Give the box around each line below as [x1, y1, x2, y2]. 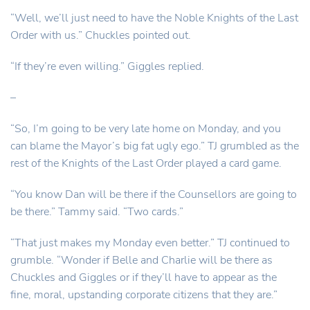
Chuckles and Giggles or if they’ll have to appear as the [10, 270, 277, 285]
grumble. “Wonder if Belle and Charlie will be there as [10, 253, 273, 268]
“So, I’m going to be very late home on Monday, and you [10, 121, 281, 136]
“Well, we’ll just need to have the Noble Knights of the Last [10, 10, 298, 26]
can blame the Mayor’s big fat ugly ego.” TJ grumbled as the [10, 138, 299, 154]
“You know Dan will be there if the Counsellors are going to [10, 187, 297, 202]
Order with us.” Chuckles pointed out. [10, 28, 191, 43]
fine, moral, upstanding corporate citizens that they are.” [10, 287, 277, 302]
